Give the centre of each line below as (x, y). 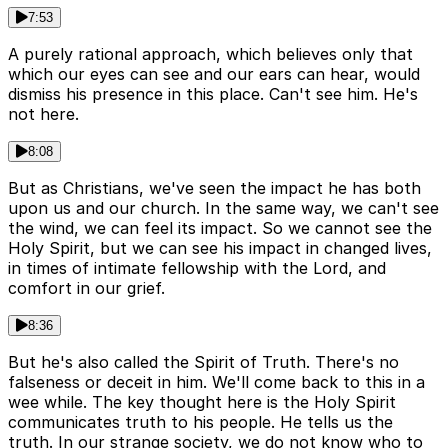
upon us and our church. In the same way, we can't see (223, 208)
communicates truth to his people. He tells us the (200, 422)
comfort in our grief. (86, 288)
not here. (43, 114)
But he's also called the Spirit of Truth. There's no (203, 362)
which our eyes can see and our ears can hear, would (214, 74)
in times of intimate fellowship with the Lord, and (197, 268)
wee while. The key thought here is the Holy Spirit (202, 402)
